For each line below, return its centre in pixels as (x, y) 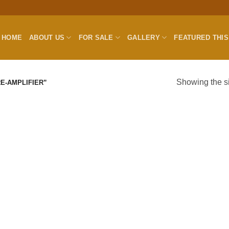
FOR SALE (96, 37)
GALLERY (144, 37)
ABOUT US (47, 37)
